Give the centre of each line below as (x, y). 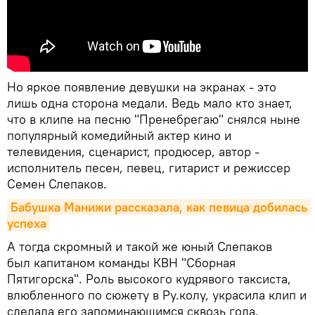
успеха (27, 224)
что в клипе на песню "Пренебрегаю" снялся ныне (154, 120)
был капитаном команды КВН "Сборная (121, 263)
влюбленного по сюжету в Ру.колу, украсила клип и (157, 295)
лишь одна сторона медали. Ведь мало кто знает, (150, 103)
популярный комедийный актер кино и (119, 136)
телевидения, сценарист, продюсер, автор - (133, 152)
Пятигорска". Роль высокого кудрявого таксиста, (149, 279)
